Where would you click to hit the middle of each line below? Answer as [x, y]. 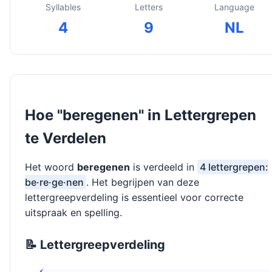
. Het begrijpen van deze [143, 182]
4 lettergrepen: [234, 167]
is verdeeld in [164, 167]
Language [234, 7]
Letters [148, 7]
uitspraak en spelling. [73, 213]
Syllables [63, 7]
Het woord [51, 167]
